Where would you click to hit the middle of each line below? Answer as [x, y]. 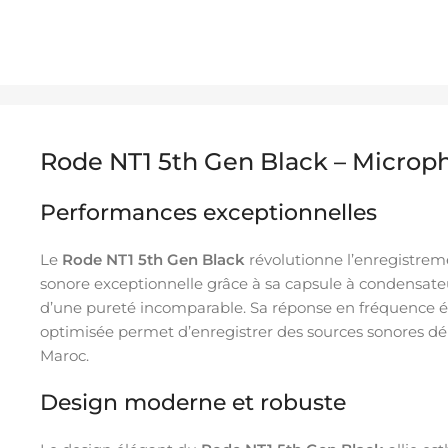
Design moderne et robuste [193, 402]
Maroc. [64, 355]
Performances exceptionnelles [208, 212]
